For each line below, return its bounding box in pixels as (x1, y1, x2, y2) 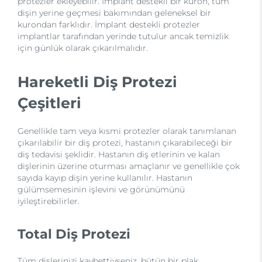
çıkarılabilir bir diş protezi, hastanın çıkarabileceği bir (18, 137, 232, 148)
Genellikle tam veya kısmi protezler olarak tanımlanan (18, 126, 236, 136)
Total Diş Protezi (18, 226, 130, 242)
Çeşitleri (18, 94, 81, 112)
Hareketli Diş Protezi (18, 73, 177, 91)
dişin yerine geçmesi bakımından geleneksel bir (18, 8, 211, 18)
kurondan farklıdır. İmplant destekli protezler (18, 19, 200, 30)
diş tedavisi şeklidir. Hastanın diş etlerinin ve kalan (18, 149, 220, 160)
